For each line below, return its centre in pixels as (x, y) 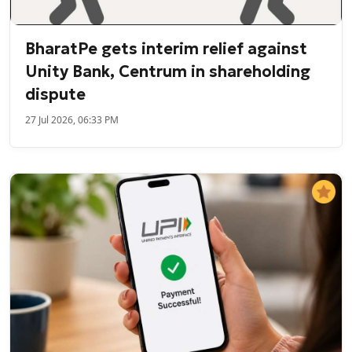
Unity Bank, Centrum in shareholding (168, 71)
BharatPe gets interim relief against (167, 48)
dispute (56, 94)
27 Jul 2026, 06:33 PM (72, 119)
